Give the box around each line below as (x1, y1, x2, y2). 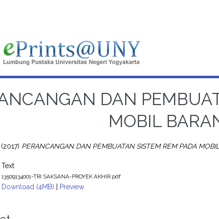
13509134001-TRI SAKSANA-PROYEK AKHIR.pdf (1, 173, 121, 180)
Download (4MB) (1, 182, 55, 191)
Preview (60, 182, 85, 191)
